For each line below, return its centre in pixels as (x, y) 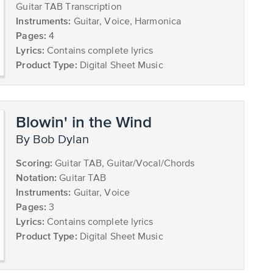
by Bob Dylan (57, 140)
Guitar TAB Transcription (69, 8)
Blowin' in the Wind (84, 122)
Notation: (37, 178)
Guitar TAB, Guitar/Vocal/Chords (124, 164)
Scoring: (34, 163)
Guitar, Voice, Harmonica (126, 22)
